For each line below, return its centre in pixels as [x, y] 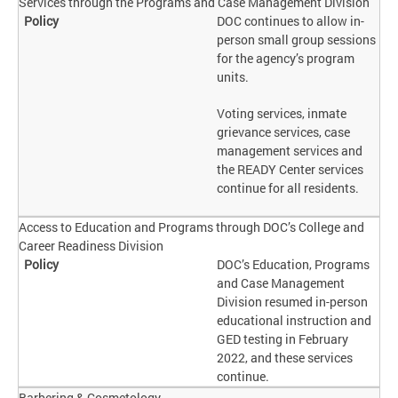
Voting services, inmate [282, 114]
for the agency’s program [286, 59]
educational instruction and [295, 321]
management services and [290, 151]
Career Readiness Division [91, 246]
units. [233, 77]
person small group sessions [297, 40]
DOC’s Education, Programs [294, 265]
